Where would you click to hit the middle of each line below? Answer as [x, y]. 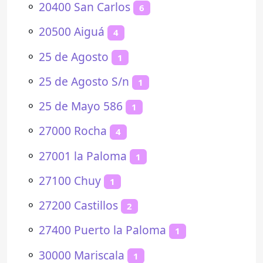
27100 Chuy [70, 180]
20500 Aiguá [72, 32]
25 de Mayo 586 [81, 106]
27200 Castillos [78, 205]
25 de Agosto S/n [84, 81]
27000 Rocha [73, 131]
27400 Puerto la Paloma [102, 230]
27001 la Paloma [83, 156]
